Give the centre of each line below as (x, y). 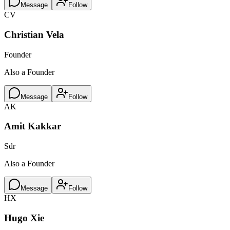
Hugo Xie (24, 218)
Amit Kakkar (33, 126)
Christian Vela (34, 34)
